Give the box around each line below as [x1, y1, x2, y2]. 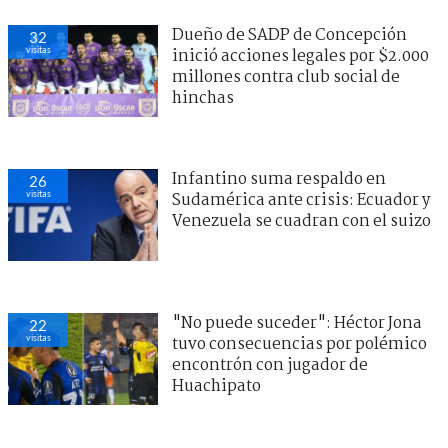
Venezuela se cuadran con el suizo [172, 208, 431, 234]
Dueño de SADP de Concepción [172, 22, 407, 48]
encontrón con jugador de [172, 352, 368, 378]
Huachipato [172, 373, 261, 399]
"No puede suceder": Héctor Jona [172, 310, 422, 336]
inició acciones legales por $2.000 [172, 43, 429, 69]
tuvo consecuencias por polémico [172, 331, 427, 357]
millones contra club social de [172, 64, 400, 90]
